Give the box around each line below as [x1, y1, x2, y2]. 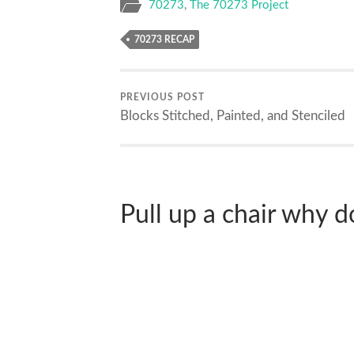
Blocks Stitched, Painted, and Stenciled [120, 109, 345, 123]
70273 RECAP [134, 35, 194, 45]
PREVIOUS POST [120, 92, 205, 103]
